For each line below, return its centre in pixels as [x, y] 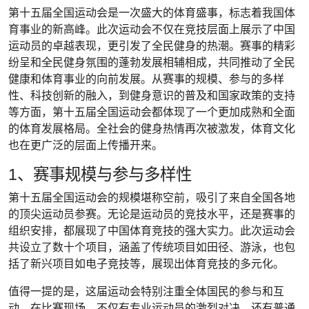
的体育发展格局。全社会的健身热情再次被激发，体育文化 [152, 128]
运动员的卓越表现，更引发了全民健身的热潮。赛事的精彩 [152, 46]
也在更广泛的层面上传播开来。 [86, 145]
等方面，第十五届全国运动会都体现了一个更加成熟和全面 [152, 112]
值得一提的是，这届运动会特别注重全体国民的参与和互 [146, 291]
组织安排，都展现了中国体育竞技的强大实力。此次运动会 [152, 230]
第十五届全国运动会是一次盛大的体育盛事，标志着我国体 [152, 12]
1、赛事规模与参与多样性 [100, 174]
